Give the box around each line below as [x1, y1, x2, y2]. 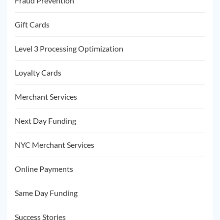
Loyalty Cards [15, 67, 61, 77]
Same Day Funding [15, 188, 78, 197]
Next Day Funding [15, 115, 76, 125]
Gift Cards [15, 19, 50, 29]
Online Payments [15, 164, 73, 173]
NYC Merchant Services [15, 139, 94, 149]
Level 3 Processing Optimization [15, 43, 123, 53]
